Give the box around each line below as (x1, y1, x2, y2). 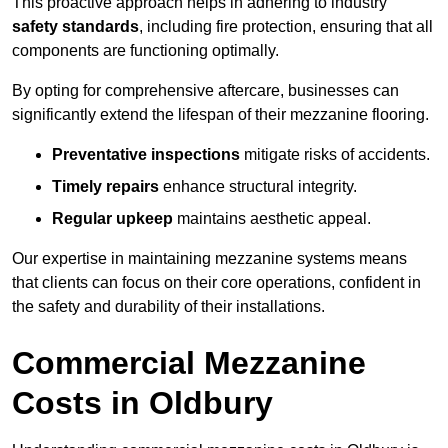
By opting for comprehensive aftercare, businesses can (12, 82, 399, 100)
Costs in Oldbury (12, 385, 273, 422)
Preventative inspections (52, 146, 240, 164)
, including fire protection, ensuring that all (139, 18, 433, 36)
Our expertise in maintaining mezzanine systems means (12, 250, 407, 268)
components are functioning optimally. (12, 42, 279, 60)
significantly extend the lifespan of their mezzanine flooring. (12, 106, 429, 124)
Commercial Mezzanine (12, 345, 366, 382)
